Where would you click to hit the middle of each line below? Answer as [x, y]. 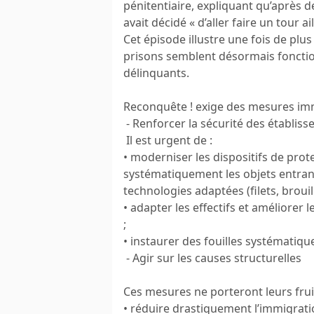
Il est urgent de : [169, 140]
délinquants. [156, 73]
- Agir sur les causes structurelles [212, 258]
